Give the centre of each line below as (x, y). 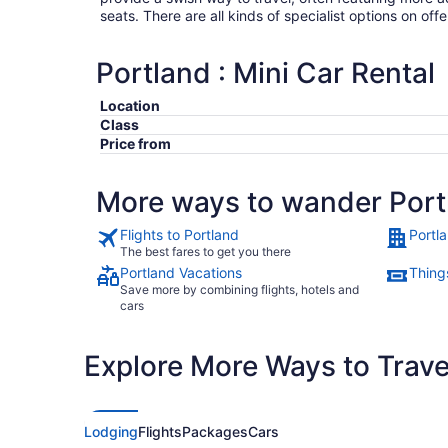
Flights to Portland (179, 234)
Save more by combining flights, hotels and (239, 289)
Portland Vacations (181, 272)
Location (130, 105)
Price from (135, 143)
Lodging (111, 431)
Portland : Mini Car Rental (265, 73)
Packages (215, 431)
